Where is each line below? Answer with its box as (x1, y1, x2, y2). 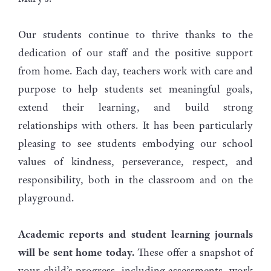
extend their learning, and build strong (18, 100, 253, 114)
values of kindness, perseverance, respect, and (18, 154, 253, 168)
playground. (18, 191, 76, 204)
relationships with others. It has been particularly (18, 118, 253, 132)
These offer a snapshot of (134, 245, 253, 259)
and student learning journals (108, 227, 253, 241)
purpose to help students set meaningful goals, (18, 82, 253, 96)
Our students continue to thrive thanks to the (18, 27, 253, 41)
